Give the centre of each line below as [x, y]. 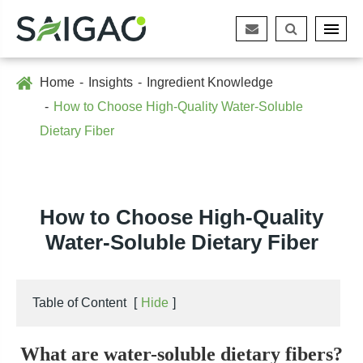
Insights [111, 82]
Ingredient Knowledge [210, 82]
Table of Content [79, 303]
